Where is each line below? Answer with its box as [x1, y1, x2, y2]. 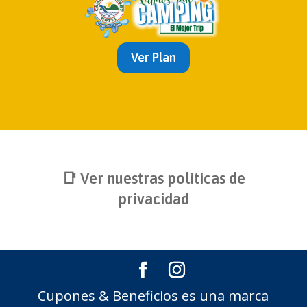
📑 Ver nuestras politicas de [61, 169, 245, 187]
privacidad [117, 189, 189, 208]
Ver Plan [130, 50, 176, 65]
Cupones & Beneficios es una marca [38, 286, 269, 305]
